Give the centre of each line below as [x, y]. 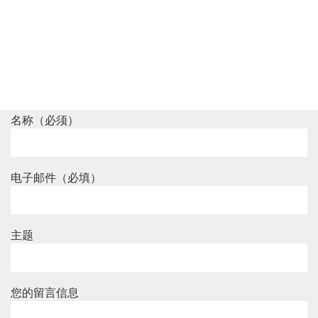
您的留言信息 [45, 292]
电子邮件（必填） [56, 177]
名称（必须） [45, 119]
